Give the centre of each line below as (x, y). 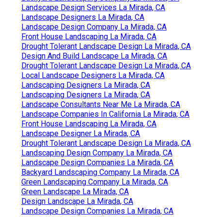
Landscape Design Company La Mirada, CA (94, 27)
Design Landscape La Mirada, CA (77, 201)
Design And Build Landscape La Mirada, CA (94, 56)
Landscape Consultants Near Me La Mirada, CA (101, 104)
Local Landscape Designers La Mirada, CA (93, 75)
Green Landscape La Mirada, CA (75, 191)
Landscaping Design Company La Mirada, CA (97, 153)
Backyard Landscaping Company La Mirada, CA (100, 172)
